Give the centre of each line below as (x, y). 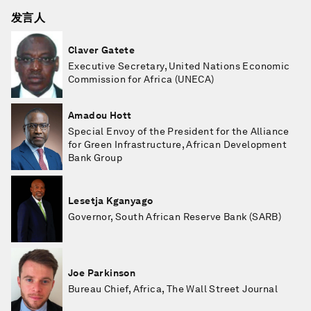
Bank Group (95, 158)
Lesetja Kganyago (111, 201)
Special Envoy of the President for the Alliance (179, 131)
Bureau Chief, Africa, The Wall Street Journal (173, 289)
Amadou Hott (100, 115)
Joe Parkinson (102, 273)
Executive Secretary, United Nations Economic (179, 66)
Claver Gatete (102, 50)
